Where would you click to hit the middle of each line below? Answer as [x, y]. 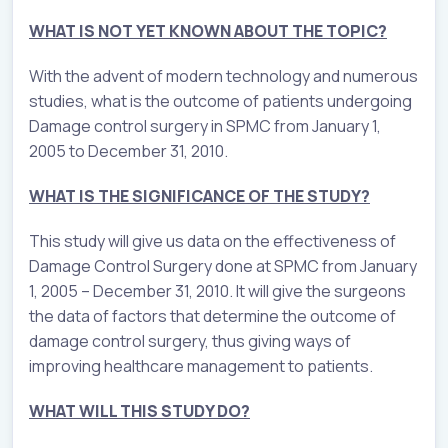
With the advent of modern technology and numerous [223, 75]
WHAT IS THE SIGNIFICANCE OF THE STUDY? [199, 195]
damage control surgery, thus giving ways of [190, 340]
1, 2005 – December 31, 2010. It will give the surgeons [217, 290]
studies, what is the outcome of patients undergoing [220, 100]
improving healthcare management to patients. [201, 365]
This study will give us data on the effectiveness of [212, 240]
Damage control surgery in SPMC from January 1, [205, 125]
